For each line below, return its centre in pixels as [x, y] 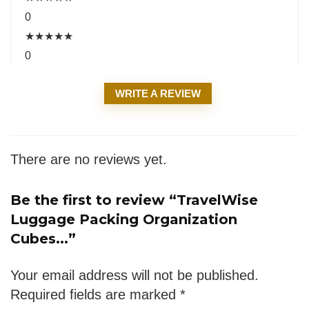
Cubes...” [43, 239]
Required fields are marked [95, 295]
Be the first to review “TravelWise [134, 200]
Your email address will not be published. [134, 276]
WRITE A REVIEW [158, 94]
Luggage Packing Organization [124, 220]
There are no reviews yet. [89, 160]
